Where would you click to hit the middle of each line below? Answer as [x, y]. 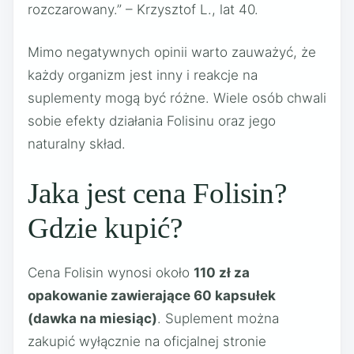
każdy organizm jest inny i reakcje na [143, 75]
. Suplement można [218, 318]
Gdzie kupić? [105, 228]
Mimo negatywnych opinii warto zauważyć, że [172, 53]
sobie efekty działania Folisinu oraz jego [152, 121]
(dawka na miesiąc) [92, 318]
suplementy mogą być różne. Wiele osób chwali [177, 98]
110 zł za [222, 272]
